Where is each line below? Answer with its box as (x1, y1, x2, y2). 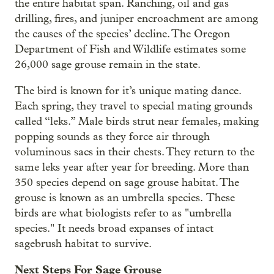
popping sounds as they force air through (15, 130, 210, 143)
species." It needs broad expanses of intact (15, 222, 213, 235)
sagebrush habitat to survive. (15, 237, 152, 250)
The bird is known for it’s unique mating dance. (15, 84, 241, 97)
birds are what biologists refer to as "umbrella (15, 207, 232, 220)
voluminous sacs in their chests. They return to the (15, 146, 254, 158)
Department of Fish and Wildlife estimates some (15, 43, 246, 56)
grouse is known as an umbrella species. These (15, 191, 235, 204)
